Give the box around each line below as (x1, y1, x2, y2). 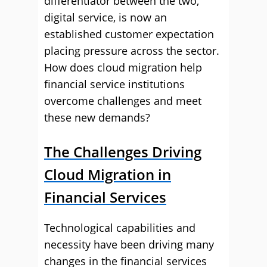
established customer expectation (44, 27, 214, 41)
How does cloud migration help (44, 60, 202, 74)
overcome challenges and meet (44, 94, 201, 108)
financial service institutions (44, 77, 185, 91)
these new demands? (44, 110, 150, 125)
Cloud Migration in (44, 164, 171, 184)
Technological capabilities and (44, 221, 195, 235)
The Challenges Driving (44, 142, 201, 162)
